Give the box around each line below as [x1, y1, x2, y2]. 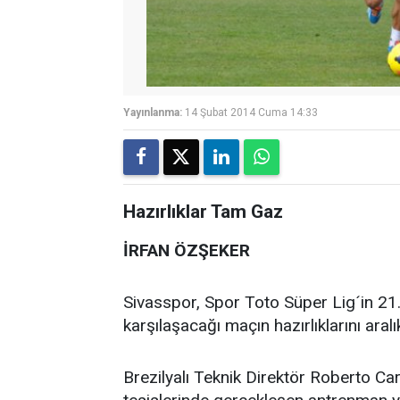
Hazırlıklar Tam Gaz [123, 201, 283, 222]
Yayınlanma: [123, 106, 182, 119]
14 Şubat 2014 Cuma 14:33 [185, 106, 318, 119]
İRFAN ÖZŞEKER [123, 240, 250, 261]
